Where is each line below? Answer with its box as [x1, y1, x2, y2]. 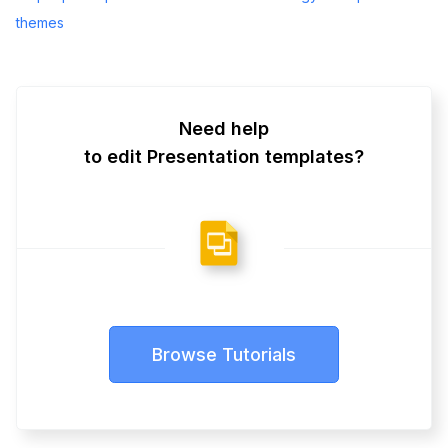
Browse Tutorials [152, 344, 296, 366]
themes [16, 14, 64, 32]
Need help [179, 118, 269, 140]
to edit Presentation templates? [84, 146, 364, 168]
